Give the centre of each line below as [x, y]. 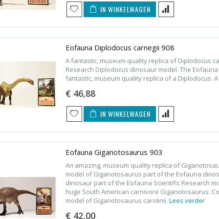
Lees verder [187, 200]
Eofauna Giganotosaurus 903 [114, 152]
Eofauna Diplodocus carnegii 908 [120, 47]
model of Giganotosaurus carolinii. [117, 200]
